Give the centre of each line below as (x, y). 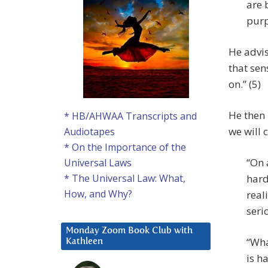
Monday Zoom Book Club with (129, 231)
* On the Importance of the (125, 147)
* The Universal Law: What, (125, 179)
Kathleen (84, 242)
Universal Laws (98, 163)
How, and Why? (98, 194)
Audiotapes (89, 132)
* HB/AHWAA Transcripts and (130, 116)
